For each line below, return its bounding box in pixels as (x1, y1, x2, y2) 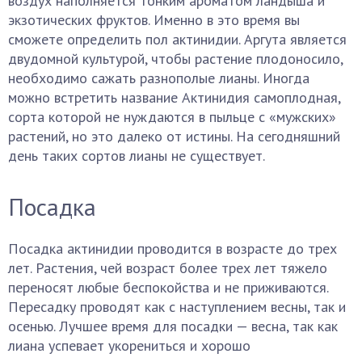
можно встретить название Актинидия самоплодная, (8, 88, 340, 107)
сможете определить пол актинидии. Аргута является (8, 30, 347, 48)
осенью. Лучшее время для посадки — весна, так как (8, 317, 338, 335)
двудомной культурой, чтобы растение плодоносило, (8, 49, 343, 68)
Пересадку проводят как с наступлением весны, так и (8, 297, 346, 316)
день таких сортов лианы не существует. (8, 146, 265, 165)
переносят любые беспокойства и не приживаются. (8, 278, 328, 297)
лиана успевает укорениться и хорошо (8, 336, 250, 355)
